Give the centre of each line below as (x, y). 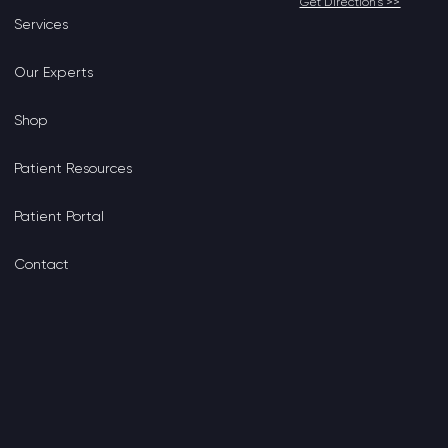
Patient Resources (72, 168)
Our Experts (53, 72)
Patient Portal (58, 216)
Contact (41, 264)
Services (40, 24)
